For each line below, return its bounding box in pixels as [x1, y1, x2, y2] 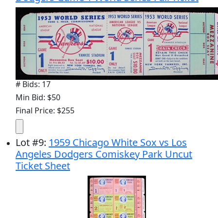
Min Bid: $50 [16, 91, 60, 103]
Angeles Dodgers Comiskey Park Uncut [16, 147, 192, 161]
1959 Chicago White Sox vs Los [49, 135, 187, 149]
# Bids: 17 [16, 78, 51, 90]
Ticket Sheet [16, 159, 70, 172]
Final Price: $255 [16, 105, 74, 116]
